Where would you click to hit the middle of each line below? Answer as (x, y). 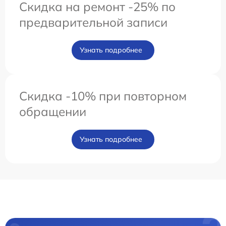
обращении (53, 111)
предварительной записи (93, 22)
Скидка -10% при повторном (103, 96)
